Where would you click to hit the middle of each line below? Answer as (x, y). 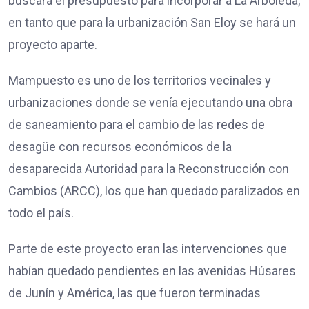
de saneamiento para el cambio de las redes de (137, 125)
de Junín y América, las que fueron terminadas (134, 293)
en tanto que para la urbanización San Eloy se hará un (152, 23)
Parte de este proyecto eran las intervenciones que (148, 249)
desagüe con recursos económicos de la (120, 147)
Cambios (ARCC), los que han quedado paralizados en (154, 191)
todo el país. (41, 213)
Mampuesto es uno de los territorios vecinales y (140, 81)
